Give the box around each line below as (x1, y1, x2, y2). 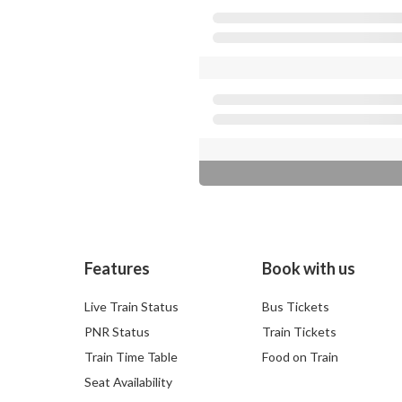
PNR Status (84, 324, 150, 340)
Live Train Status (84, 299, 179, 315)
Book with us (261, 258, 355, 279)
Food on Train (261, 349, 338, 365)
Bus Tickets (261, 299, 329, 315)
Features (84, 258, 150, 279)
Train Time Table (84, 349, 178, 365)
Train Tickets (261, 324, 336, 340)
